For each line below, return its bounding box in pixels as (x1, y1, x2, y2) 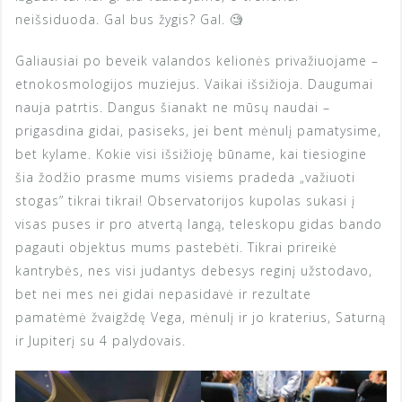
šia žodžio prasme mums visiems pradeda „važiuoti (15, 168, 355, 186)
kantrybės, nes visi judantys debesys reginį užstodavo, (15, 261, 372, 279)
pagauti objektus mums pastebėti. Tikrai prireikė (15, 238, 337, 256)
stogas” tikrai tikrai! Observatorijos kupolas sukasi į (15, 191, 355, 209)
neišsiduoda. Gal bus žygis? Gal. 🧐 (15, 10, 243, 28)
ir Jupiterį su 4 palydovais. (15, 331, 186, 349)
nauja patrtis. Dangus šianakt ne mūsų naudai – (15, 98, 330, 116)
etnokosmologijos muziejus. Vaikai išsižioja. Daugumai (15, 74, 373, 92)
